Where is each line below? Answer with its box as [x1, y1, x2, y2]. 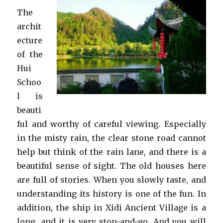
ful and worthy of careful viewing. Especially [17, 119, 206, 129]
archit [17, 21, 42, 31]
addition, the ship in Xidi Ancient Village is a [17, 203, 206, 213]
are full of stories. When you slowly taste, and [17, 175, 206, 185]
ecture [17, 35, 43, 45]
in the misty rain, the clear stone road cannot [17, 133, 206, 143]
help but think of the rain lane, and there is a [17, 147, 206, 157]
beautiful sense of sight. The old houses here [17, 161, 206, 171]
